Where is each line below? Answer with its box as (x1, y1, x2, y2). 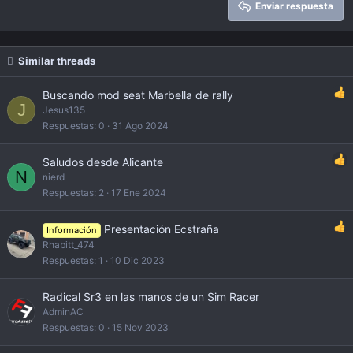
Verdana (117, 10, 158, 24)
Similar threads (18, 54, 95, 67)
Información (46, 224, 97, 236)
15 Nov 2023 (112, 321, 169, 334)
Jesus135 (43, 103, 85, 116)
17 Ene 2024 (111, 187, 166, 199)
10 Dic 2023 (110, 255, 165, 267)
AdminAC (43, 305, 84, 318)
